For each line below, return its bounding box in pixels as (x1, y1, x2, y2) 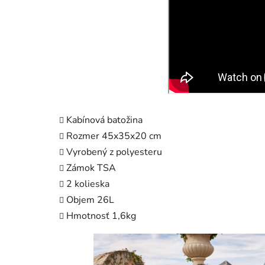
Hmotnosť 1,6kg (66, 209, 136, 222)
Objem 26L (66, 193, 114, 206)
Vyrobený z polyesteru (66, 145, 162, 159)
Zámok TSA (66, 161, 116, 174)
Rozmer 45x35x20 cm (66, 129, 161, 143)
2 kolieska (66, 177, 109, 190)
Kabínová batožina (66, 113, 143, 127)
